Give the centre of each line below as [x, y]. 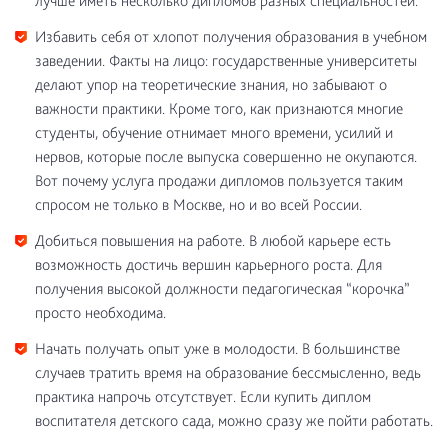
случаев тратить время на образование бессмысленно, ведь [228, 372]
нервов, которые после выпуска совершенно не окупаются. [226, 156]
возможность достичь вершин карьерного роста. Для [208, 264]
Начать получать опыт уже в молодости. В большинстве [217, 348]
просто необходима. [100, 312]
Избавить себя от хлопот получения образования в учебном [231, 36]
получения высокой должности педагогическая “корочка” [222, 288]
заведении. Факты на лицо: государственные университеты [226, 60]
